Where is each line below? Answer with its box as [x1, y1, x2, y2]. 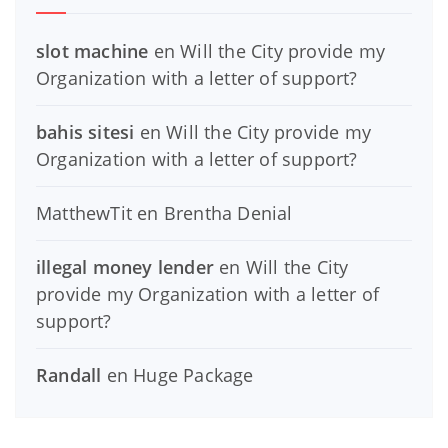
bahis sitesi [36, 119, 135, 144]
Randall [36, 362, 102, 387]
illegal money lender [36, 254, 214, 279]
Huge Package [133, 362, 254, 387]
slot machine [36, 38, 149, 63]
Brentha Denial [163, 200, 293, 225]
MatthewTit [36, 200, 132, 225]
